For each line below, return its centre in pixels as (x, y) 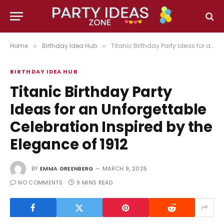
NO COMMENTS (40, 182)
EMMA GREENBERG (67, 169)
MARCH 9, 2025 (125, 169)
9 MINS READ (94, 182)
